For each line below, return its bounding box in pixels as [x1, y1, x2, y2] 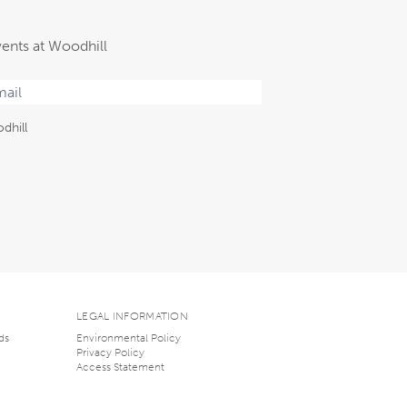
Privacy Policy [75, 345, 144, 359]
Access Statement [75, 360, 164, 373]
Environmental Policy [75, 331, 181, 344]
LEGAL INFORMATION [75, 309, 189, 323]
